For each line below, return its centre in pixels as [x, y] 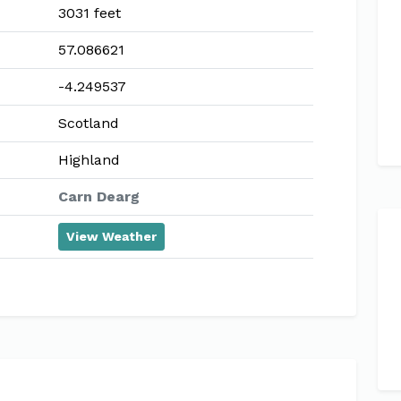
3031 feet [90, 13]
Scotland [89, 123]
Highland [89, 160]
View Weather [111, 236]
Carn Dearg [99, 196]
